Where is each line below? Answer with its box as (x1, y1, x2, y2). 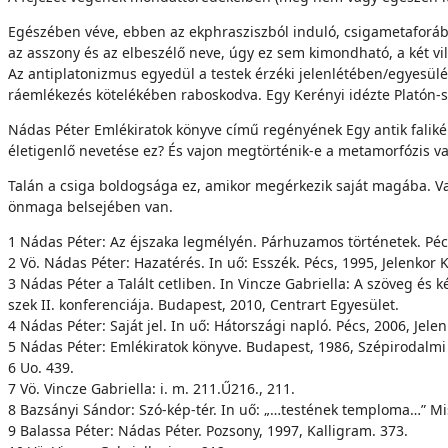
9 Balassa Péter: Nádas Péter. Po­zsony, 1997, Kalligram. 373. (8, 421, 408, 440)
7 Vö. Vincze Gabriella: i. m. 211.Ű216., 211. (8, 379, 295, 398)
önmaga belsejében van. (8, 197, 173, 216)
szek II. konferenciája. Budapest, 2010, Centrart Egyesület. (8, 295, 399, 314)
